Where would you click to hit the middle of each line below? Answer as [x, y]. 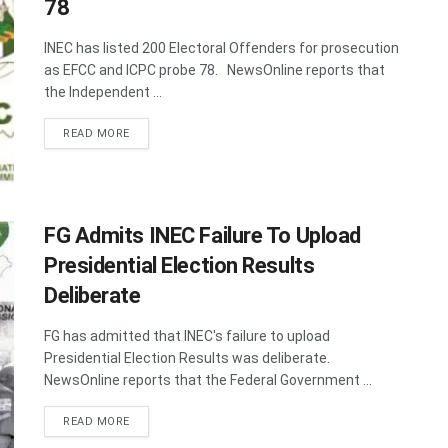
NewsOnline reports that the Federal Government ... [208, 379]
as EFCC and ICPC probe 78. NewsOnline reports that [214, 70]
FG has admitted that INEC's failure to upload [187, 335]
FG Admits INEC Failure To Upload [202, 235]
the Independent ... [103, 92]
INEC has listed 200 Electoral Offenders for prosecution [221, 48]
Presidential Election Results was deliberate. [190, 357]
